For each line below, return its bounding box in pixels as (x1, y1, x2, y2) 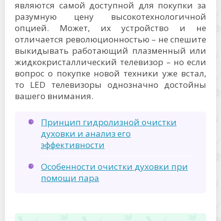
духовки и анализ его (41, 127, 131, 139)
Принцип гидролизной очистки (41, 116, 177, 128)
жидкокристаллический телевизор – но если (15, 56, 206, 68)
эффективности (41, 139, 105, 150)
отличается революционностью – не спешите (15, 33, 206, 45)
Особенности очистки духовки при (41, 160, 188, 172)
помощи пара (41, 172, 99, 184)
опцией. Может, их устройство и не (15, 22, 206, 34)
